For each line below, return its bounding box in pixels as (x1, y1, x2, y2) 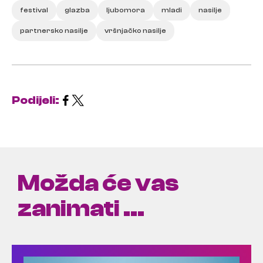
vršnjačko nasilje (104, 26, 166, 35)
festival (20, 6, 48, 14)
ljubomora (106, 6, 145, 14)
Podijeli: (12, 93, 59, 107)
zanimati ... (18, 195, 144, 222)
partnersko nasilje (20, 26, 88, 35)
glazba (65, 6, 90, 14)
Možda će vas (18, 170, 179, 197)
